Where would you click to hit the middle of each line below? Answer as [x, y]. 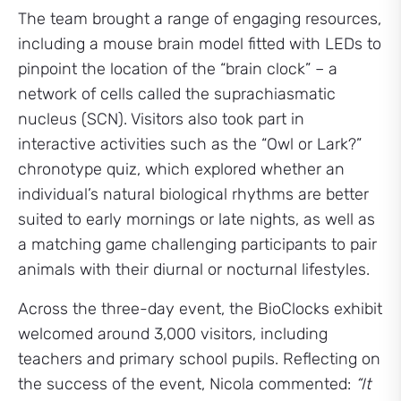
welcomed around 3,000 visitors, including [173, 333]
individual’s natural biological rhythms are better [193, 194]
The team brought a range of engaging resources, [200, 18]
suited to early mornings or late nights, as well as [196, 219]
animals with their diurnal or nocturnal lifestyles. [194, 269]
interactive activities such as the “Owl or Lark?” [190, 144]
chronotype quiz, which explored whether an [181, 169]
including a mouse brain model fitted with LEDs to [200, 43]
